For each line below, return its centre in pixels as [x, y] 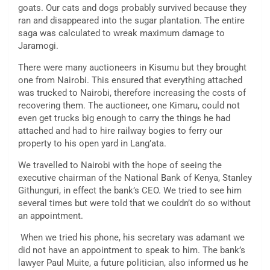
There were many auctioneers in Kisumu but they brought [132, 68]
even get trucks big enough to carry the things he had [124, 118]
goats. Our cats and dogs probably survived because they [132, 8]
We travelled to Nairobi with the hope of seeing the [120, 165]
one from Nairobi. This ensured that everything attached [130, 80]
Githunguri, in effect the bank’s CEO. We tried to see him [130, 191]
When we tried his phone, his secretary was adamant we [131, 238]
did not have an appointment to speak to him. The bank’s [132, 250]
